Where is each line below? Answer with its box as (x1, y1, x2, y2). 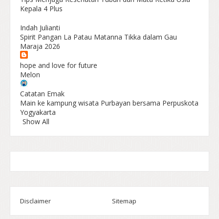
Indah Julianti (20, 22, 60, 32)
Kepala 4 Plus (20, 3, 63, 13)
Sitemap (112, 196, 136, 205)
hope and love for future (20, 60, 97, 70)
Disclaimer (20, 196, 51, 205)
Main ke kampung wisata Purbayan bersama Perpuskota (20, 98, 198, 108)
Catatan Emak (20, 88, 65, 98)
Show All (22, 116, 49, 126)
